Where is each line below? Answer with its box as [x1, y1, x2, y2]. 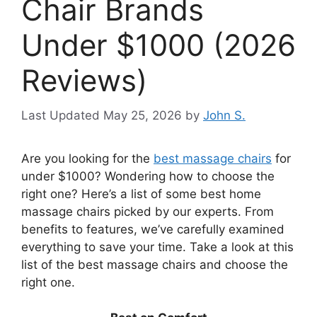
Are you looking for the [21, 151, 154, 166]
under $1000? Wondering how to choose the [21, 168, 275, 183]
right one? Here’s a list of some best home [21, 186, 261, 201]
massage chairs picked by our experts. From [21, 204, 274, 219]
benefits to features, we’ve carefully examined [21, 221, 284, 236]
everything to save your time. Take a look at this [21, 239, 294, 254]
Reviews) [21, 62, 147, 99]
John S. [203, 108, 246, 122]
